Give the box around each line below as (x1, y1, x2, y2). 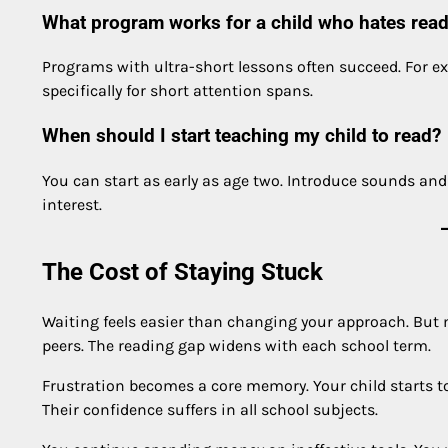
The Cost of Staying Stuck (42, 257, 323, 286)
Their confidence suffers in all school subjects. (42, 399, 378, 419)
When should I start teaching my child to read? (42, 125, 441, 148)
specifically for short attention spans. (42, 81, 313, 101)
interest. (42, 194, 102, 214)
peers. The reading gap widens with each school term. (42, 335, 431, 355)
